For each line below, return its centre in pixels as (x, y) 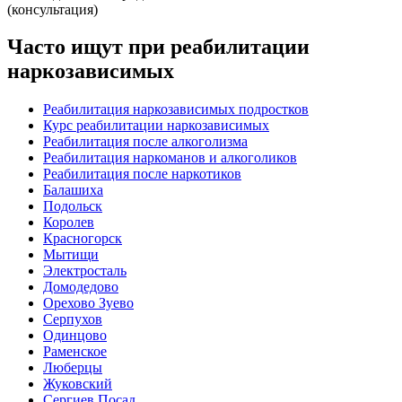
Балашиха (73, 190)
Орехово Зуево (88, 303)
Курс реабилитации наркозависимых (156, 126)
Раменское (75, 352)
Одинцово (75, 336)
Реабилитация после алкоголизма (145, 142)
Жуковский (78, 384)
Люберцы (73, 368)
